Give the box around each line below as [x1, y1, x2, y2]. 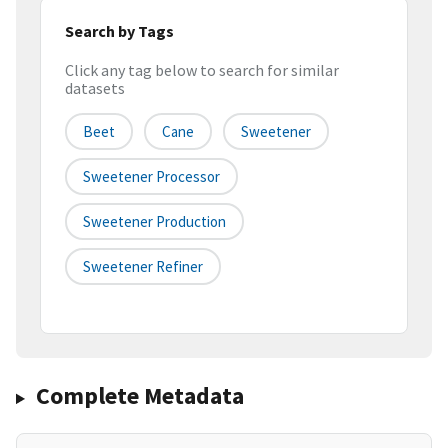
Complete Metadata [35, 380, 244, 412]
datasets [65, 78, 125, 99]
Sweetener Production [83, 212, 226, 232]
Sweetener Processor [83, 167, 220, 187]
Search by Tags [65, 20, 174, 41]
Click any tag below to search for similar [65, 60, 339, 81]
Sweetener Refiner [83, 257, 203, 277]
